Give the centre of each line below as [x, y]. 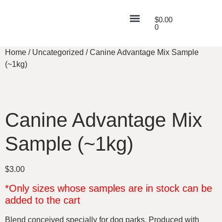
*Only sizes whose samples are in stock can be [109, 189]
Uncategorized [58, 52]
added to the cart [43, 200]
